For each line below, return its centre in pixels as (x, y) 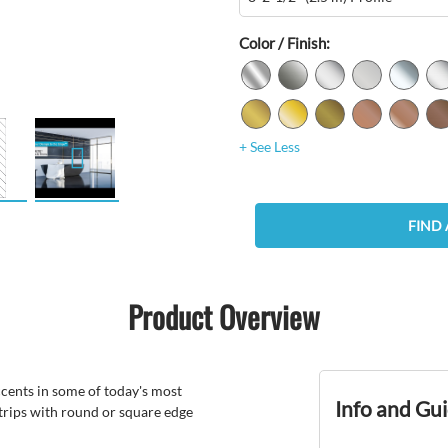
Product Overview (224, 317)
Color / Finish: (284, 43)
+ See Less (269, 147)
